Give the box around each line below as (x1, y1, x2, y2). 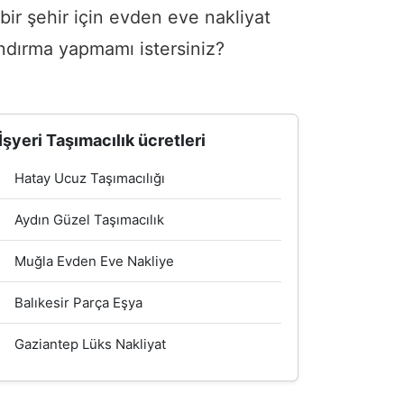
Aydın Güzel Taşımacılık (14, 210, 164, 228)
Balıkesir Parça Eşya (14, 293, 142, 311)
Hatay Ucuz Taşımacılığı (14, 169, 165, 187)
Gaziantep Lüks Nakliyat (14, 335, 166, 353)
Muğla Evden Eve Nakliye (14, 252, 174, 270)
